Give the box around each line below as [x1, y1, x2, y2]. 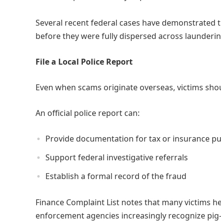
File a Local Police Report [36, 56, 133, 67]
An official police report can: [36, 107, 140, 118]
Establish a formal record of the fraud [45, 170, 186, 182]
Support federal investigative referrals [45, 151, 188, 163]
